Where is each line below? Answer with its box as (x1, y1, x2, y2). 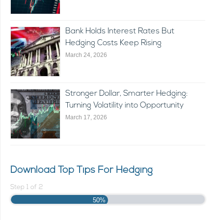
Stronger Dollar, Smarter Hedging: (65, 90, 188, 98)
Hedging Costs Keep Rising (65, 39, 162, 48)
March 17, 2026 (65, 114, 107, 121)
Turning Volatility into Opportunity (65, 102, 184, 110)
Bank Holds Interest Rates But (65, 27, 174, 36)
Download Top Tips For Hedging (10, 165, 153, 176)
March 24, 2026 (65, 52, 107, 59)
